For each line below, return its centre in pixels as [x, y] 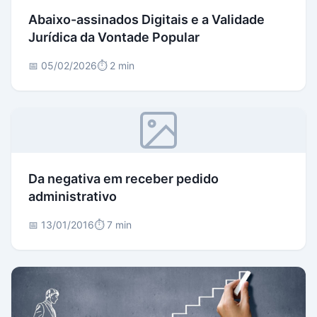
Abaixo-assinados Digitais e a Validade [146, 19]
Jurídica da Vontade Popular [114, 37]
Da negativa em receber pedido [123, 178]
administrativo [73, 196]
